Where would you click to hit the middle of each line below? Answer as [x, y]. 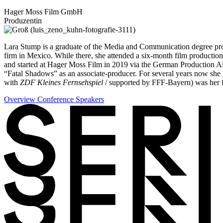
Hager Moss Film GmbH [43, 12]
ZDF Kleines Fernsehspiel [61, 83]
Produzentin [23, 21]
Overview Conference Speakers [54, 100]
